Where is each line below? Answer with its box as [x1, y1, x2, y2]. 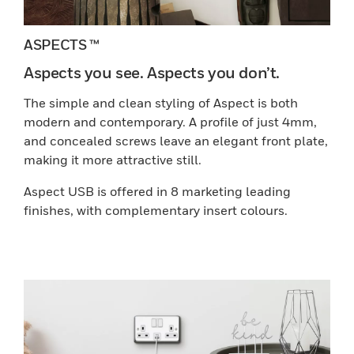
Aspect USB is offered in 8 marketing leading [24, 183, 291, 199]
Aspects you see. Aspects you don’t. [24, 63, 280, 82]
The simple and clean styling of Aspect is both [24, 95, 298, 111]
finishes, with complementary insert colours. [24, 202, 288, 218]
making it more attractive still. [24, 152, 201, 168]
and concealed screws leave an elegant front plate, [24, 133, 328, 149]
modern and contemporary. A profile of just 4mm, [24, 114, 317, 130]
